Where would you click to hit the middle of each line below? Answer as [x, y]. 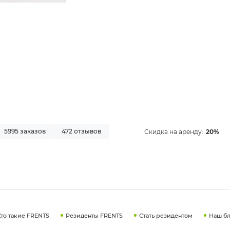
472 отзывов [81, 131]
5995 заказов [25, 131]
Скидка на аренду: [174, 131]
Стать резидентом [166, 215]
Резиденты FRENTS [94, 215]
